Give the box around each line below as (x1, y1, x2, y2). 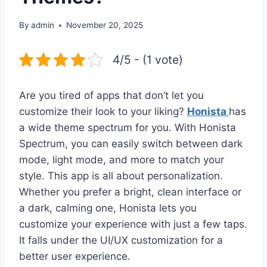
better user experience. (19, 250, 131, 263)
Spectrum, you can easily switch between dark (19, 138, 243, 150)
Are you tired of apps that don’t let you (19, 89, 204, 102)
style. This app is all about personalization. (19, 170, 223, 182)
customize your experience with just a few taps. (19, 218, 247, 231)
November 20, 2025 (66, 20, 144, 30)
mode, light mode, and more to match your (19, 154, 224, 166)
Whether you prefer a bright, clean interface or (19, 186, 241, 198)
